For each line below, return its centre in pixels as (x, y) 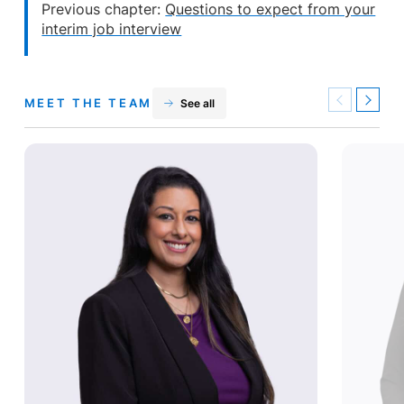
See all (197, 103)
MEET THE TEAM (88, 102)
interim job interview (112, 30)
